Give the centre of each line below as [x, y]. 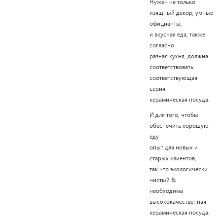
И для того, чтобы [174, 114]
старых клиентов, [173, 158]
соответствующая [173, 77]
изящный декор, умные [181, 12]
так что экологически [178, 169]
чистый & [163, 180]
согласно [162, 45]
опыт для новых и [173, 147]
